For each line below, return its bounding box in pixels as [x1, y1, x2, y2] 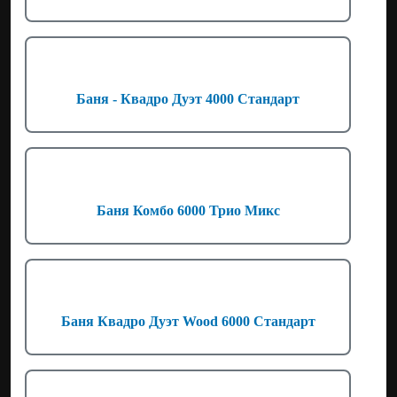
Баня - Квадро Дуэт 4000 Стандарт [76, 91, 300, 107]
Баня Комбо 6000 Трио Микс [96, 202, 280, 218]
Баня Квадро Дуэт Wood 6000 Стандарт [60, 313, 315, 329]
